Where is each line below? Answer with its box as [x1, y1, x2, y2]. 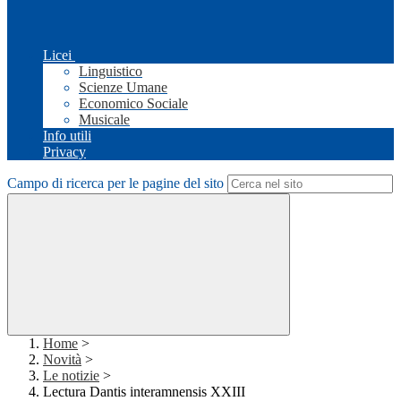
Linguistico [79, 64, 142, 80]
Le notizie [43, 368, 99, 384]
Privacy [43, 144, 86, 160]
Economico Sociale [79, 96, 188, 112]
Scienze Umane [79, 80, 167, 96]
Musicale [79, 112, 130, 128]
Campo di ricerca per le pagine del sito [7, 175, 224, 192]
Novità [43, 352, 81, 368]
